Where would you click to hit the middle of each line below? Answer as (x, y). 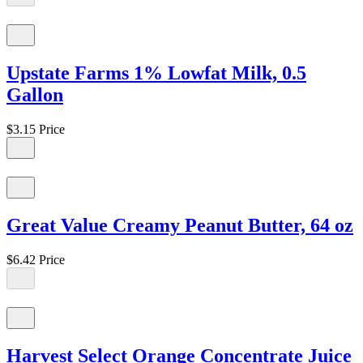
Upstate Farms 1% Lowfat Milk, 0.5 (156, 73)
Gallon (35, 94)
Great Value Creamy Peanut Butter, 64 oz (180, 225)
